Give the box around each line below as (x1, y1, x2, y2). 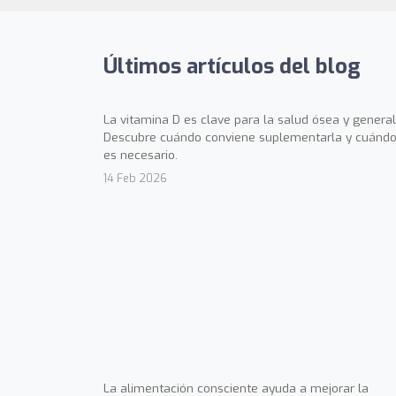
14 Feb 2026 (103, 170, 167, 186)
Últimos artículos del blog (103, 51, 361, 80)
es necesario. (103, 146, 178, 163)
